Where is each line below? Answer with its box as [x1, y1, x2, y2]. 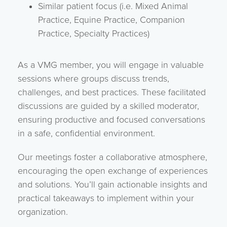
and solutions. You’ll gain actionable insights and [18, 179, 207, 190]
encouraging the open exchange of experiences [18, 165, 208, 176]
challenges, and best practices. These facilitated [18, 87, 206, 98]
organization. [18, 206, 68, 217]
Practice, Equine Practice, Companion [38, 14, 185, 25]
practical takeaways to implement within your [18, 193, 194, 204]
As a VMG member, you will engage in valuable [18, 59, 204, 70]
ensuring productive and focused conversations [18, 114, 205, 125]
